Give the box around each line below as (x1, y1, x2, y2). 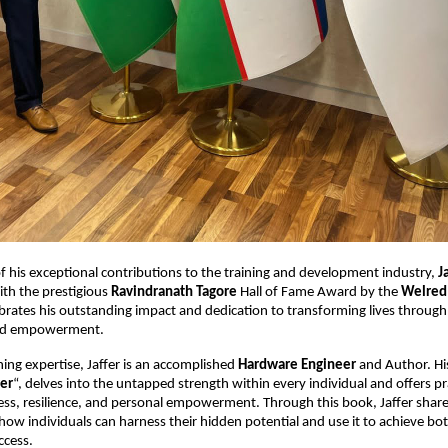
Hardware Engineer (238, 357, 356, 373)
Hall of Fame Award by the (240, 284, 401, 300)
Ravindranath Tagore (111, 284, 240, 300)
